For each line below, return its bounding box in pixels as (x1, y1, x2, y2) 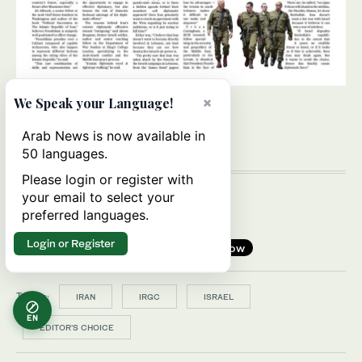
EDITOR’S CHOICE (40, 322, 114, 332)
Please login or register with (22, 171, 193, 187)
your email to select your (22, 189, 175, 205)
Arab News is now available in (22, 128, 205, 144)
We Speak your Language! (14, 95, 173, 112)
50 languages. (22, 145, 107, 162)
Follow (207, 241, 245, 255)
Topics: (16, 289, 49, 302)
